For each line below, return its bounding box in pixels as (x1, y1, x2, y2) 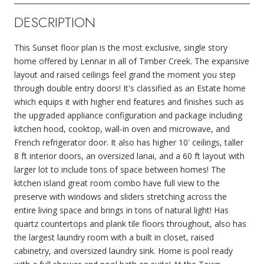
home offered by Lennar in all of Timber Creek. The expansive (14, 55, 249, 67)
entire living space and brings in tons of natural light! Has (14, 204, 229, 216)
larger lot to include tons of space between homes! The (14, 163, 226, 175)
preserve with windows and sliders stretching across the (14, 190, 227, 202)
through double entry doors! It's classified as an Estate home (14, 82, 246, 94)
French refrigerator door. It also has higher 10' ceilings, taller (14, 136, 243, 148)
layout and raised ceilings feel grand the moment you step (14, 68, 236, 80)
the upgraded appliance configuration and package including (14, 109, 242, 121)
